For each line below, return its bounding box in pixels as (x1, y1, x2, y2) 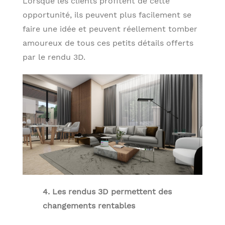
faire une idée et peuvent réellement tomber (23, 24, 197, 34)
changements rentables (43, 200, 135, 210)
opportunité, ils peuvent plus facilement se (23, 10, 191, 20)
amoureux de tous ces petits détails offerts (23, 38, 193, 48)
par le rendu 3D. (23, 52, 85, 62)
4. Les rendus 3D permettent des (43, 186, 172, 196)
